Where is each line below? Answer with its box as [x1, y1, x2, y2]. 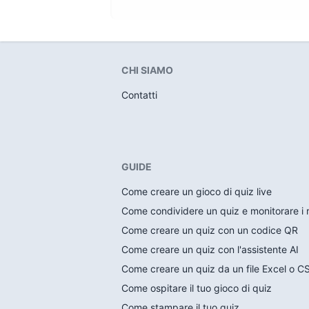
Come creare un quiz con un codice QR [121, 224, 298, 236]
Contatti [121, 89, 157, 101]
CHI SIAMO [121, 64, 173, 76]
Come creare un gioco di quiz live [121, 186, 272, 197]
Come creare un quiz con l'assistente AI [121, 243, 299, 255]
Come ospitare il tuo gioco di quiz [121, 282, 272, 294]
